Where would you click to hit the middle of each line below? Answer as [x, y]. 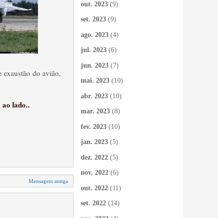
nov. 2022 [95, 173]
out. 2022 [94, 188]
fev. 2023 [94, 127]
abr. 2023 [94, 96]
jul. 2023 [94, 50]
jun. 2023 [95, 65]
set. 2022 [93, 203]
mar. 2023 [95, 111]
